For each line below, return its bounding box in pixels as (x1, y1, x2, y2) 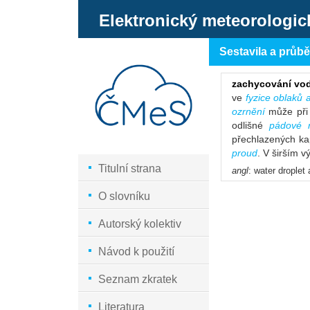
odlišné (232, 120, 269, 131)
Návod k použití (98, 246, 175, 258)
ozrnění (232, 106, 265, 117)
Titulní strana (98, 163, 162, 175)
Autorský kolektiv (98, 218, 182, 230)
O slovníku (98, 190, 151, 203)
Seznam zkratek (98, 273, 178, 286)
